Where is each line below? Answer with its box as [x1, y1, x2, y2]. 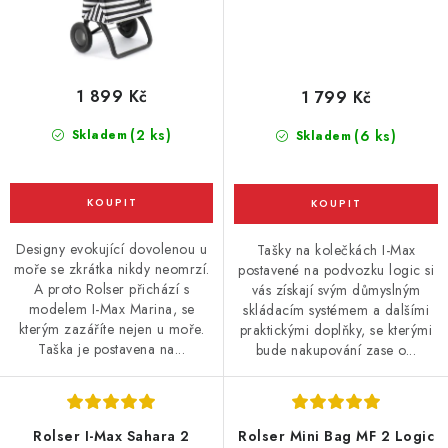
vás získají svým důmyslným [251, 280, 421, 300]
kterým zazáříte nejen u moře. [18, 319, 205, 339]
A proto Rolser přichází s [33, 279, 190, 299]
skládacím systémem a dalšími [243, 300, 429, 320]
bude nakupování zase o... [255, 340, 417, 360]
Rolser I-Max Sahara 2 [33, 426, 190, 446]
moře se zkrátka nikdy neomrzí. [13, 259, 210, 279]
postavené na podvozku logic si [238, 260, 434, 280]
